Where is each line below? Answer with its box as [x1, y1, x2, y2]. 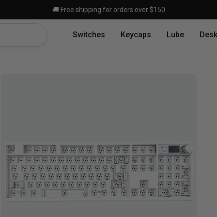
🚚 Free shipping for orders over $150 [52, 6, 165, 14]
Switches [73, 30, 105, 39]
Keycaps [121, 30, 151, 39]
